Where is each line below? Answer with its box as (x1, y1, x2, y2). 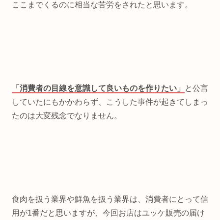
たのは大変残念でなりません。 (12, 111, 122, 120)
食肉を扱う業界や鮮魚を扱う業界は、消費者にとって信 (12, 195, 208, 204)
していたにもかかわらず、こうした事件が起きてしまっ (12, 97, 208, 106)
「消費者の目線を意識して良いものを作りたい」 (12, 83, 185, 92)
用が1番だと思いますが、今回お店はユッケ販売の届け (12, 209, 205, 218)
